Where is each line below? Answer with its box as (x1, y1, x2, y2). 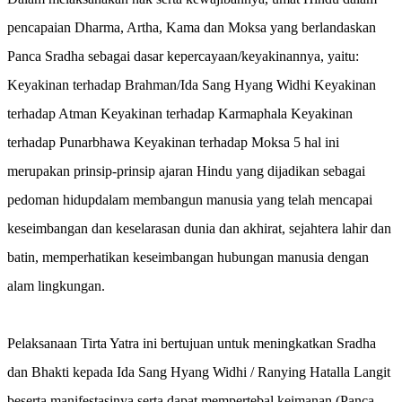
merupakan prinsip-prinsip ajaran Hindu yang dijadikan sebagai (7, 162, 365, 179)
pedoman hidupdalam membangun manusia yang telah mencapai (7, 191, 372, 207)
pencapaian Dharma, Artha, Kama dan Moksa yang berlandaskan (7, 19, 376, 35)
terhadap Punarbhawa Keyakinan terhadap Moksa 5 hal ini (7, 134, 339, 150)
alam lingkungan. (7, 277, 105, 293)
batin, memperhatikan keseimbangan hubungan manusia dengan (7, 249, 369, 265)
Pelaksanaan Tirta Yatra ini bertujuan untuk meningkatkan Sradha (7, 335, 376, 351)
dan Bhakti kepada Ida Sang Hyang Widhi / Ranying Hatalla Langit (7, 363, 390, 380)
